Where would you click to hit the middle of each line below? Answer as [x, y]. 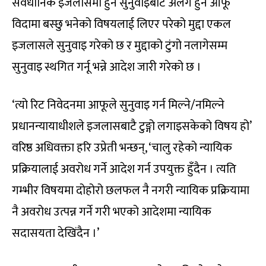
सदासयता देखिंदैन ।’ [56, 233]
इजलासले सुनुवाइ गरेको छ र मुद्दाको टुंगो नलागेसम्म [120, 45]
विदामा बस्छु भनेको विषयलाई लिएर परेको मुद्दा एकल [121, 24]
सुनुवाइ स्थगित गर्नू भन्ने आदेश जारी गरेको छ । [107, 67]
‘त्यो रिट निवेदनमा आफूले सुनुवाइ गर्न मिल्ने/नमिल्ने [118, 105]
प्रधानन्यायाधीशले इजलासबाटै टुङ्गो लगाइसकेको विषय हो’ [132, 126]
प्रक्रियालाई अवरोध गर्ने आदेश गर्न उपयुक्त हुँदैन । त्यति [124, 169]
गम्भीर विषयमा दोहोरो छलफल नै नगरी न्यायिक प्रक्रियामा [131, 190]
